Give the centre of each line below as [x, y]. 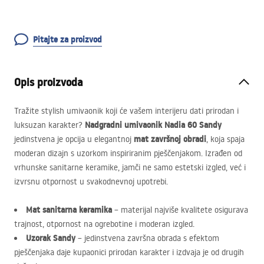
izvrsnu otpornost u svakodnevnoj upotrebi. [91, 181]
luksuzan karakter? [49, 125]
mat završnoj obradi [170, 139]
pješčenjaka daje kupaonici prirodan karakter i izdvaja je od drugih [129, 252]
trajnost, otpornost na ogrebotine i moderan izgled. [104, 224]
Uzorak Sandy [51, 238]
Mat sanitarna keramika [69, 210]
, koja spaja [225, 139]
